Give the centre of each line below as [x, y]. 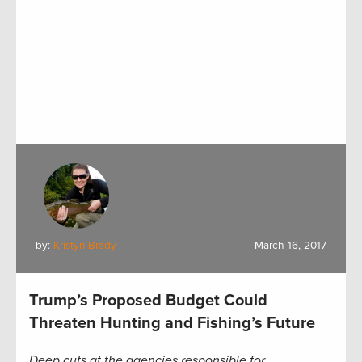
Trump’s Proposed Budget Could [148, 301]
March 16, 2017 [290, 246]
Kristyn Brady [85, 246]
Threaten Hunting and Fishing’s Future [172, 324]
